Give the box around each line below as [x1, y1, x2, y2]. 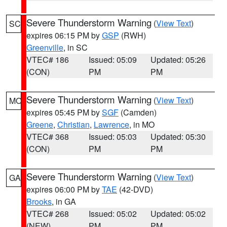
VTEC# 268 [26, 208, 69, 219]
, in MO [129, 119, 155, 130]
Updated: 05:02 [150, 208, 206, 219]
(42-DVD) [117, 183, 153, 195]
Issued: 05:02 [88, 208, 137, 219]
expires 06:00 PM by [26, 183, 102, 195]
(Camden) [119, 106, 157, 118]
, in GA [52, 196, 76, 207]
